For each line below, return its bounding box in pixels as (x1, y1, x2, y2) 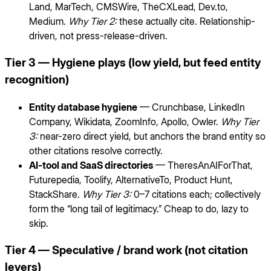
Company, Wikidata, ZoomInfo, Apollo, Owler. (29, 115, 221, 128)
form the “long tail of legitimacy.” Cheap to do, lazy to (29, 202, 249, 215)
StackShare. (29, 188, 82, 200)
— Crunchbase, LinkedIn (137, 100, 245, 113)
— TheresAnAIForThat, (153, 158, 253, 171)
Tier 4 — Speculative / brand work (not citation (5, 243, 248, 257)
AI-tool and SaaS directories (29, 158, 153, 171)
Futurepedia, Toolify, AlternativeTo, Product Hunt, (29, 173, 233, 186)
